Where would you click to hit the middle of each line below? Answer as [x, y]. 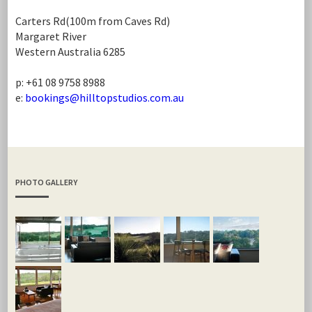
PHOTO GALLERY [46, 182]
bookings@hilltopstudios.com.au [104, 97]
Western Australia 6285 [70, 52]
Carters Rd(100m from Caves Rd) [92, 21]
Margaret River [50, 36]
